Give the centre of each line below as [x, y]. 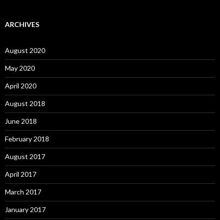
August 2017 [25, 156]
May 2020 [20, 68]
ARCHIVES [22, 24]
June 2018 [21, 121]
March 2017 [23, 192]
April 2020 [21, 85]
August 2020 [25, 50]
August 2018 [25, 103]
